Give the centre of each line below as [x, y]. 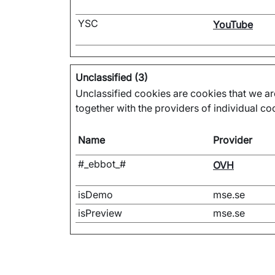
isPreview [100, 213]
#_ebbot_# [102, 164]
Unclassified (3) [112, 77]
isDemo [95, 195]
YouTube [233, 25]
